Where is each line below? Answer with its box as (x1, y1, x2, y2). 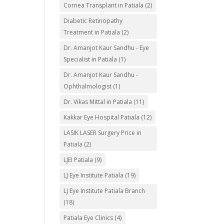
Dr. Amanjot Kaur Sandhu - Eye (63, 43, 149, 52)
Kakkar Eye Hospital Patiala (63, 113, 140, 121)
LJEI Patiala (63, 155, 93, 164)
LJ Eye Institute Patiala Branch (63, 186, 145, 195)
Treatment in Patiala (63, 28, 120, 36)
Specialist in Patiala (63, 55, 117, 63)
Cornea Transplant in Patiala (63, 1, 144, 9)
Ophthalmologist (63, 82, 112, 90)
